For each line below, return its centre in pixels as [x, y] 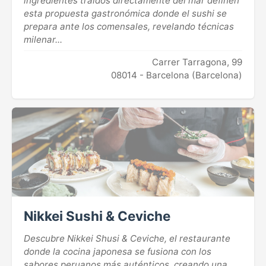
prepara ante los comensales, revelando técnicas [129, 27]
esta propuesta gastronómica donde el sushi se [125, 14]
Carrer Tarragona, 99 [197, 62]
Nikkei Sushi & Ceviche [97, 216]
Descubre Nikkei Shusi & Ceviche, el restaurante [127, 238]
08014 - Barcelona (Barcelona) [177, 75]
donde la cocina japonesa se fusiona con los [118, 251]
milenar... [43, 40]
